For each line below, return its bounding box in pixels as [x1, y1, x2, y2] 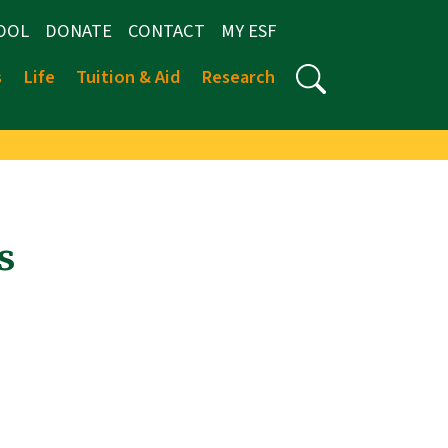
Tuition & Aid [75, 64, 181, 90]
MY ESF [221, 18, 276, 44]
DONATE [45, 18, 112, 44]
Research [201, 64, 276, 90]
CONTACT [128, 18, 205, 44]
